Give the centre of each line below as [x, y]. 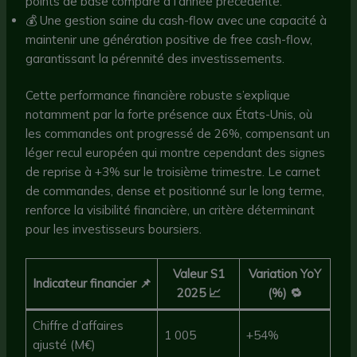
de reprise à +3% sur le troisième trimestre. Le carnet [173, 172]
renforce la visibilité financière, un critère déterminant [171, 210]
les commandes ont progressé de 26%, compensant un [178, 134]
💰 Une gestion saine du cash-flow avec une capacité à [177, 20]
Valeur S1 [198, 274]
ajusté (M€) [64, 345]
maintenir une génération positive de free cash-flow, [169, 39]
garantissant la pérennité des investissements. [155, 58]
